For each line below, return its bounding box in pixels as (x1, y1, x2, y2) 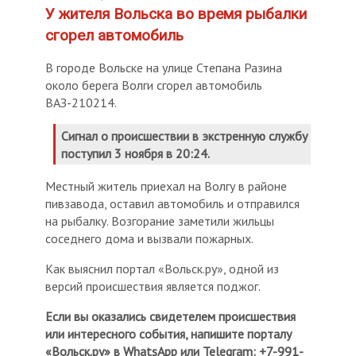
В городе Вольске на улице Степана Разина (45, 60, 283, 76)
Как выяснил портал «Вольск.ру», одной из (45, 261, 280, 277)
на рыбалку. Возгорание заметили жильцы (45, 213, 275, 230)
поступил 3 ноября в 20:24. (61, 145, 211, 161)
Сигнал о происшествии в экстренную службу (61, 127, 308, 144)
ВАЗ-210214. (45, 95, 118, 111)
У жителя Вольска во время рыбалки (45, 5, 308, 24)
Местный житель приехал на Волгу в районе (45, 178, 288, 195)
